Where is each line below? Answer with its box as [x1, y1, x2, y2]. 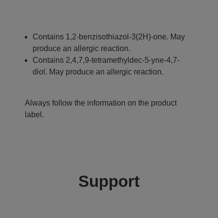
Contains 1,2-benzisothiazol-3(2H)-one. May [33, 32, 185, 41]
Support [78, 172, 140, 190]
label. [25, 110, 44, 119]
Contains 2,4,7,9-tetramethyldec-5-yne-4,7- [33, 55, 180, 64]
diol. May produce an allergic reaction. [33, 67, 163, 76]
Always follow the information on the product [25, 98, 177, 107]
